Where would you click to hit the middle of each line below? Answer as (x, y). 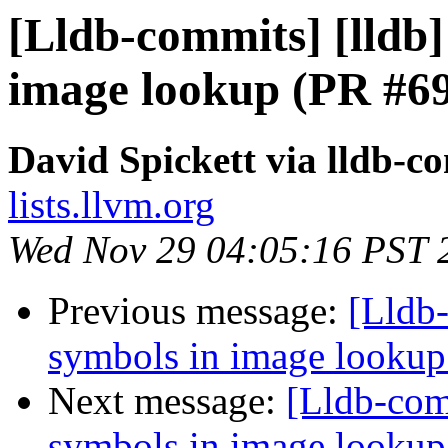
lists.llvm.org (111, 205)
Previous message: (198, 311)
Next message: (167, 401)
